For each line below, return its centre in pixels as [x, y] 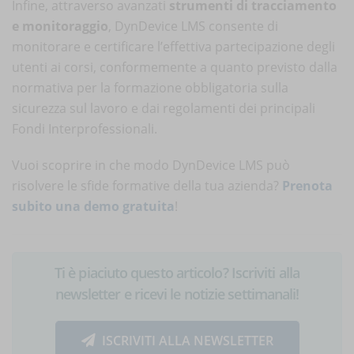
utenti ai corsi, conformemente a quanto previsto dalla [175, 67]
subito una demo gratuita [93, 206]
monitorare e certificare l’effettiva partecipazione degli [173, 46]
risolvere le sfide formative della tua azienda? [147, 185]
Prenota [307, 185]
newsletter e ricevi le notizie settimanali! [177, 294]
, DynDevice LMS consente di [193, 26]
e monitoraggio [60, 26]
